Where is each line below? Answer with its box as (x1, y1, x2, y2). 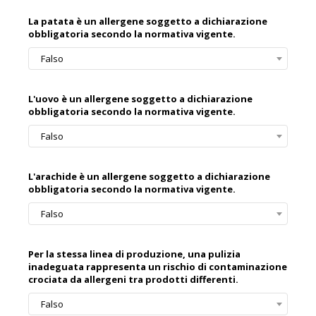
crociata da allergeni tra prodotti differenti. (28, 273, 238, 286)
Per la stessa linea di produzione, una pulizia (28, 248, 241, 261)
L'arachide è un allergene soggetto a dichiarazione (28, 170, 270, 183)
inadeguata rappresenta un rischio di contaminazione (28, 260, 287, 274)
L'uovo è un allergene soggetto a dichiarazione (28, 92, 253, 106)
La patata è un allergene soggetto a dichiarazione (28, 15, 267, 28)
